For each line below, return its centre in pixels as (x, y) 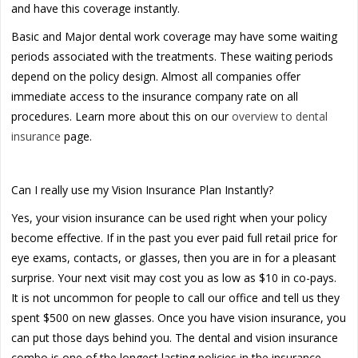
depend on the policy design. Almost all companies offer (156, 76)
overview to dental (280, 116)
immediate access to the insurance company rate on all (155, 96)
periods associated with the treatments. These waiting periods (173, 56)
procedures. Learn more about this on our (122, 116)
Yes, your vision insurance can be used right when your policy (169, 217)
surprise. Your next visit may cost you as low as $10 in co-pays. (174, 277)
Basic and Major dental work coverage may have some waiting (175, 36)
